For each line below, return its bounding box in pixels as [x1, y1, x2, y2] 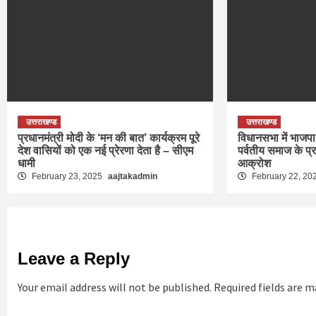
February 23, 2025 [30, 171, 104, 182]
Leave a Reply [18, 249, 130, 269]
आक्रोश [238, 157, 272, 170]
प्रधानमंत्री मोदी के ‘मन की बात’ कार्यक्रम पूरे [18, 132, 200, 145]
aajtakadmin [108, 171, 157, 182]
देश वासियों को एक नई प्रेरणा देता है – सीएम [18, 145, 193, 157]
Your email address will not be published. [18, 280, 212, 295]
